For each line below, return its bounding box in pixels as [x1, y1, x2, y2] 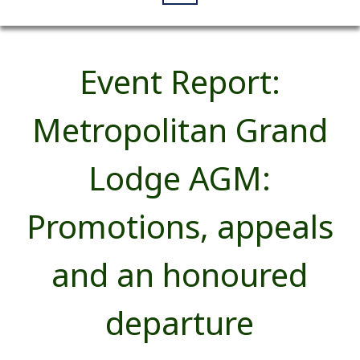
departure [105, 301, 255, 345]
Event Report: [79, 59, 280, 104]
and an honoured [51, 252, 309, 297]
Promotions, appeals [26, 204, 333, 248]
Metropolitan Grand [31, 108, 328, 152]
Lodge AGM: [88, 156, 272, 200]
